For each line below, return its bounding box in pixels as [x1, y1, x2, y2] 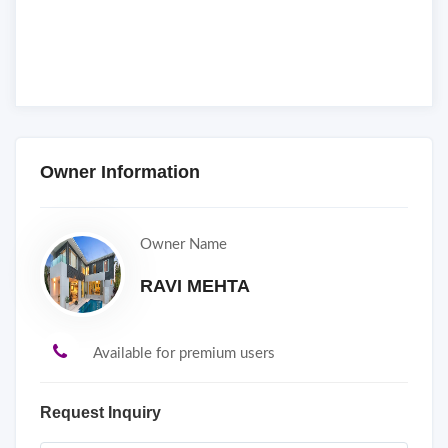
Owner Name [140, 236, 227, 252]
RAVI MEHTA [140, 275, 250, 296]
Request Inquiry [40, 403, 161, 421]
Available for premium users [93, 345, 275, 361]
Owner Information [40, 161, 200, 182]
